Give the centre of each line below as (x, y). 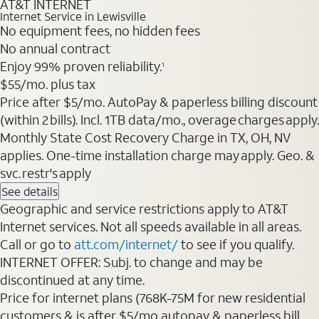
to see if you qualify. (236, 245)
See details (30, 192)
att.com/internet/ (126, 245)
